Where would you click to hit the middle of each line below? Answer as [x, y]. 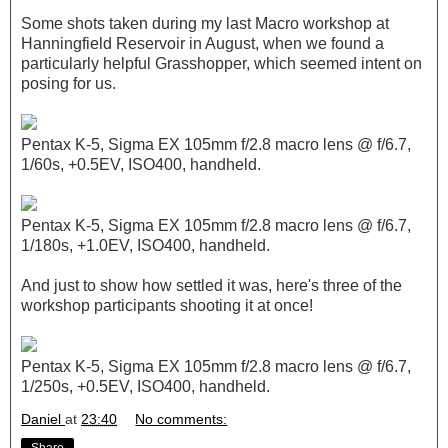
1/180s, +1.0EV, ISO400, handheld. [145, 245]
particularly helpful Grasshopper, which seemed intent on [221, 63]
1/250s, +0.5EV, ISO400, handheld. [145, 386]
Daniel [41, 419]
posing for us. [68, 83]
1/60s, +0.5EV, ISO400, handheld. [141, 164]
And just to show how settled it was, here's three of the [211, 285]
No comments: [181, 419]
